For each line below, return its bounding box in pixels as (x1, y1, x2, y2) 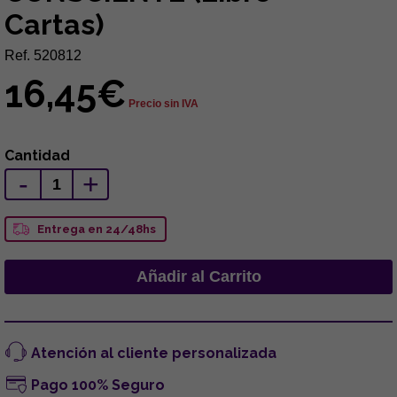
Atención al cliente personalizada (31, 345, 276, 362)
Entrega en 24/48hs (37, 222, 156, 236)
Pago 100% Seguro (31, 377, 165, 393)
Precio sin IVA (128, 97, 198, 110)
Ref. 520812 (4, 48, 82, 63)
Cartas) (4, 8, 104, 41)
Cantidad (4, 147, 70, 164)
